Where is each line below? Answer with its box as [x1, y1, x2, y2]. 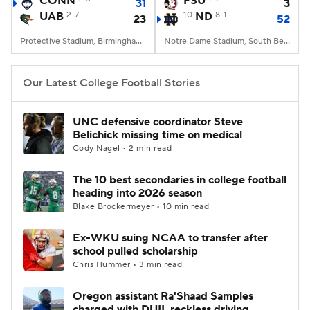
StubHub [145, 57, 191, 71]
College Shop [47, 57, 115, 71]
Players [186, 22, 222, 36]
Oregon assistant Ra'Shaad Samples [73, 289, 253, 303]
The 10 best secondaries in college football [73, 173, 286, 187]
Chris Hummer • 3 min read [73, 259, 182, 270]
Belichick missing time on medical [73, 128, 242, 142]
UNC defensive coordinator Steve [73, 115, 243, 129]
